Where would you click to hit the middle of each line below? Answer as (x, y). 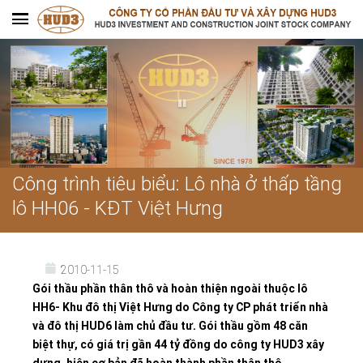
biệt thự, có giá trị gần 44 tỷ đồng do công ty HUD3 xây (178, 344)
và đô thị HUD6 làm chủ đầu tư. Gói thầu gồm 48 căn (170, 325)
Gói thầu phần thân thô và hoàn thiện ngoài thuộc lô (170, 288)
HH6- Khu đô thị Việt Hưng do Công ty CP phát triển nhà (180, 307)
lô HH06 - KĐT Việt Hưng (117, 207)
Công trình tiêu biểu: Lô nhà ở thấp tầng (177, 183)
